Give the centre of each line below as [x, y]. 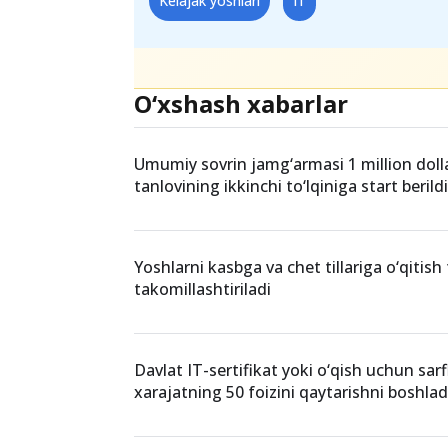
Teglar [174, 93]
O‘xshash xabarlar [241, 248]
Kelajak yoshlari [210, 145]
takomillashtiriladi [203, 433]
